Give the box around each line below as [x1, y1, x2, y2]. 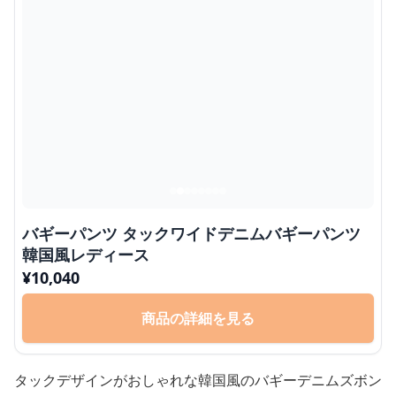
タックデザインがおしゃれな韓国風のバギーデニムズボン [14, 370, 382, 390]
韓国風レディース [22, 244, 149, 265]
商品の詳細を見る [141, 308, 255, 328]
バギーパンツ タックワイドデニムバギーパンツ [22, 223, 361, 244]
